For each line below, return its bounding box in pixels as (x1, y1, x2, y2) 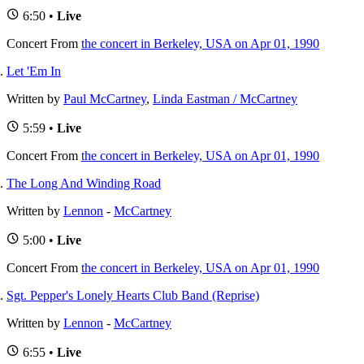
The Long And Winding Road (6, 175, 161, 190)
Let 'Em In (6, 63, 61, 78)
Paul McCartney (63, 91, 146, 106)
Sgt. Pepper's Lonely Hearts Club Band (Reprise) (6, 288, 259, 302)
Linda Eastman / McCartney (153, 91, 297, 106)
